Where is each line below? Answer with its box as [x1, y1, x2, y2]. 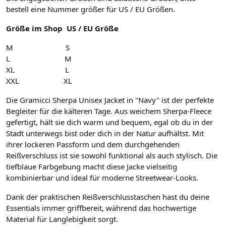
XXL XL [6, 76, 72, 86]
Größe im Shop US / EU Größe [6, 23, 119, 34]
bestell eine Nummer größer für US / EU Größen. [6, 4, 175, 15]
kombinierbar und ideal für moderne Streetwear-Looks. [6, 173, 198, 183]
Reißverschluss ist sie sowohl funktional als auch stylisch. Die [6, 150, 217, 161]
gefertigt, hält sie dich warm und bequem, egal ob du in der [6, 117, 213, 128]
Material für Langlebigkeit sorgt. [6, 214, 118, 224]
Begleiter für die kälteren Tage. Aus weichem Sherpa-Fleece [6, 106, 211, 117]
